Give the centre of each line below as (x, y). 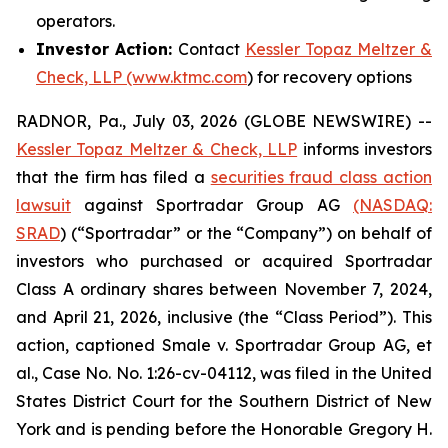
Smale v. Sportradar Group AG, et (297, 345)
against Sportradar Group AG (212, 205)
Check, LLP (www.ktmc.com (141, 77)
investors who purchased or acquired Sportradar (224, 261)
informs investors (365, 149)
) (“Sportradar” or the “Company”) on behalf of (246, 233)
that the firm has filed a (113, 177)
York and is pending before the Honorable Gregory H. (224, 429)
